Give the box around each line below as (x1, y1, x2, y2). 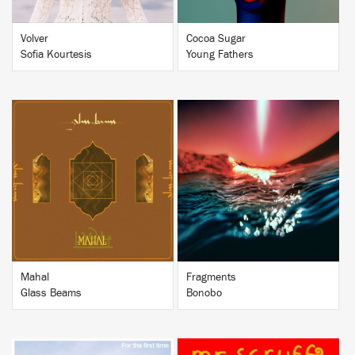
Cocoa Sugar (186, 33, 246, 44)
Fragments (186, 272, 236, 283)
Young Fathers (186, 49, 254, 60)
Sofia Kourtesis (21, 49, 92, 60)
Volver (21, 33, 48, 44)
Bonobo (186, 288, 222, 299)
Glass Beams (21, 288, 82, 299)
